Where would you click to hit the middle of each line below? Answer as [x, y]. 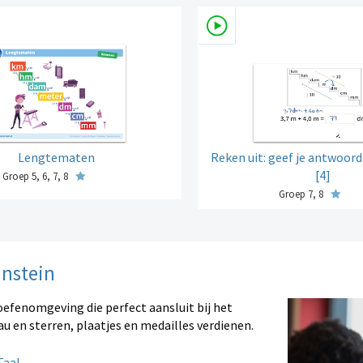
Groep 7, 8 [303, 194]
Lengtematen [57, 158]
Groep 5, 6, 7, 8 [36, 177]
